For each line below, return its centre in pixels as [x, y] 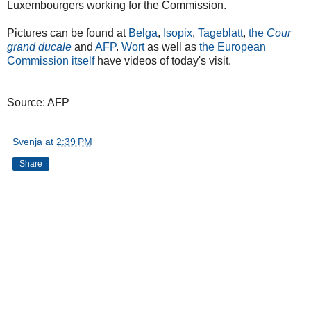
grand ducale [39, 47]
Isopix [178, 33]
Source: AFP [38, 102]
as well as [172, 47]
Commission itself [51, 60]
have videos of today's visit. [163, 60]
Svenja [27, 141]
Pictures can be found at [68, 33]
